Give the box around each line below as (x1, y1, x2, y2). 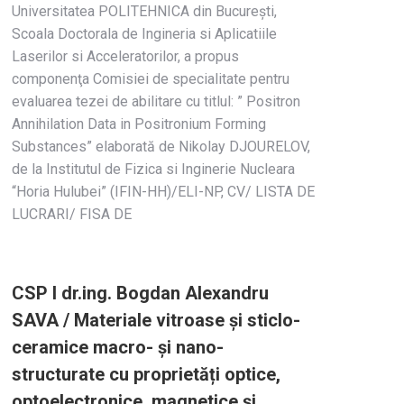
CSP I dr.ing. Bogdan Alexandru (12, 282, 269, 304)
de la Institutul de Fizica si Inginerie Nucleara (12, 161, 295, 178)
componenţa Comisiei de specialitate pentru (12, 70, 289, 87)
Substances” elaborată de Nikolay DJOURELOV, (12, 138, 310, 155)
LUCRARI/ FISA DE (12, 206, 132, 223)
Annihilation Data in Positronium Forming (12, 115, 266, 133)
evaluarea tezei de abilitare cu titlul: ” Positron (12, 93, 300, 110)
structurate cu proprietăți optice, (12, 363, 280, 385)
